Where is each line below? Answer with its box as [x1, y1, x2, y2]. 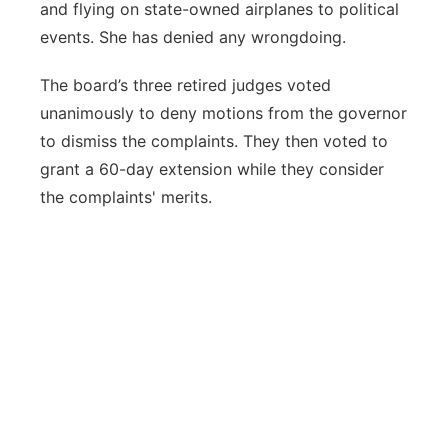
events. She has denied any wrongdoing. [40, 27, 346, 47]
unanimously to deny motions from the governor [40, 103, 407, 123]
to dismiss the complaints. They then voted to [40, 131, 388, 151]
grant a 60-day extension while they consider [40, 159, 384, 179]
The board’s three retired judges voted [40, 75, 331, 95]
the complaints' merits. [40, 187, 212, 207]
